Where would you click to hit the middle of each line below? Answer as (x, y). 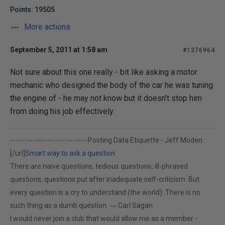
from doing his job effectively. (62, 111)
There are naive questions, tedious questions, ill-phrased (99, 166)
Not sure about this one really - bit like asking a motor (104, 72)
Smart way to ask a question (70, 153)
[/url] (18, 153)
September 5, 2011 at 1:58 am (59, 50)
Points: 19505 (32, 10)
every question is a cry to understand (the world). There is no (105, 192)
